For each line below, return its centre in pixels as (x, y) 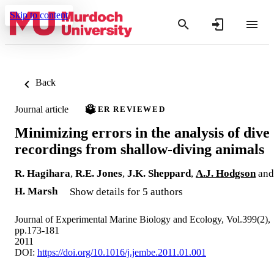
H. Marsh (36, 191)
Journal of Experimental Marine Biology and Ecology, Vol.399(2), (143, 219)
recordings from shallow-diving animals (139, 149)
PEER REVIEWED (125, 109)
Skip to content (39, 15)
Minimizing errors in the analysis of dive (142, 132)
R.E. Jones (99, 173)
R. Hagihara (43, 173)
